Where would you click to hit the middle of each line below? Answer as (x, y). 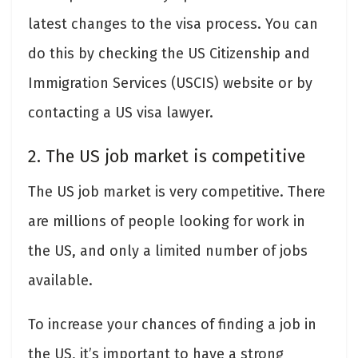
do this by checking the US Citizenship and (169, 53)
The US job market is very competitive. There (177, 191)
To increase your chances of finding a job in (172, 324)
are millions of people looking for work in (167, 221)
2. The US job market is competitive (167, 157)
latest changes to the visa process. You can (173, 24)
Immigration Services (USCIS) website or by (170, 83)
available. (60, 280)
